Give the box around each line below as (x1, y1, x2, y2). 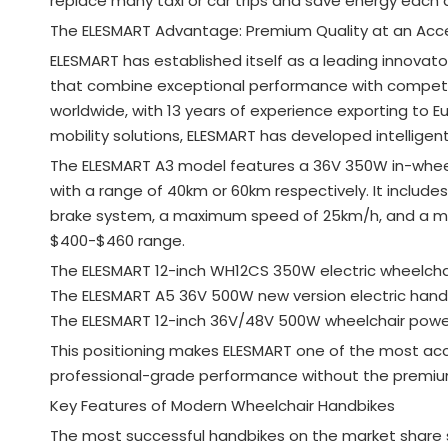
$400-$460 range (50, 229, 182, 251)
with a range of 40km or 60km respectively (50, 179, 366, 201)
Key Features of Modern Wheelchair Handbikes (50, 394, 395, 416)
